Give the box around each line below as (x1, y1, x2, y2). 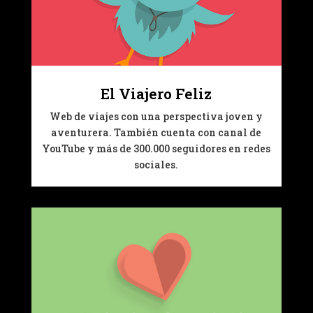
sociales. (134, 158, 179, 172)
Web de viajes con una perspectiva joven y (50, 110, 263, 124)
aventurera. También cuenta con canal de (51, 126, 262, 140)
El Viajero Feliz (101, 84, 212, 104)
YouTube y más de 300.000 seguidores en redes (42, 142, 271, 156)
